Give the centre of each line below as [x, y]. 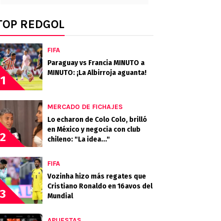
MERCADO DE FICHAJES [85, 107]
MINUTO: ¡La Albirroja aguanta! [97, 73]
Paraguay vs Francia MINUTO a [96, 63]
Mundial [60, 196]
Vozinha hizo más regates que [97, 176]
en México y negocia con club [94, 129]
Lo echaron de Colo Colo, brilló [97, 120]
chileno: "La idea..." [79, 139]
